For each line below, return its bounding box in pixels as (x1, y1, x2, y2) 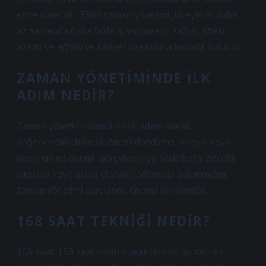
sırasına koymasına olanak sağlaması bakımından (17, 169, 226, 179)
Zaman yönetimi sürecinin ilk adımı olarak (17, 121, 191, 131)
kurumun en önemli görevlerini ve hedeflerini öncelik (17, 153, 236, 163)
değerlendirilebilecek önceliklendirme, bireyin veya (17, 137, 230, 147)
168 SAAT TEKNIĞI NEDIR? (17, 212, 211, 230)
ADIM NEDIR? (17, 86, 115, 104)
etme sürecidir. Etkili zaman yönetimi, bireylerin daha (17, 10, 237, 20)
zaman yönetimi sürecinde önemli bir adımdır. (17, 185, 207, 195)
